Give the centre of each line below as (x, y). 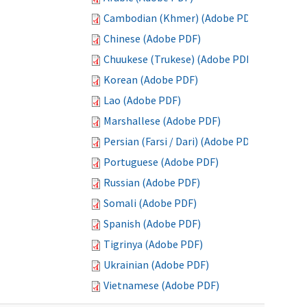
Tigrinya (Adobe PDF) (153, 244)
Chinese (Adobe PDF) (152, 38)
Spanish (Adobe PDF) (152, 223)
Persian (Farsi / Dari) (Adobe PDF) (181, 141)
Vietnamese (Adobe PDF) (161, 285)
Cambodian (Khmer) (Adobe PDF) (181, 18)
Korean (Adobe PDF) (151, 79)
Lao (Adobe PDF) (142, 100)
